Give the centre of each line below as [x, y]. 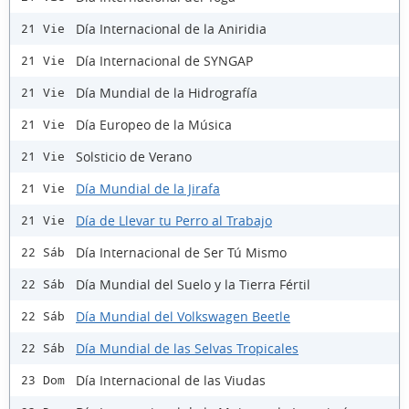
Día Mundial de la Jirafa [148, 188]
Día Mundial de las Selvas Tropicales [187, 348]
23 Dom [43, 381]
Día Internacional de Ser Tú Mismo [181, 252]
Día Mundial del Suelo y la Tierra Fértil [193, 284]
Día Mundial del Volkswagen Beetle [183, 316]
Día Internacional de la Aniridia [171, 28]
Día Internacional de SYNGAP [164, 60]
